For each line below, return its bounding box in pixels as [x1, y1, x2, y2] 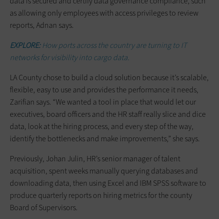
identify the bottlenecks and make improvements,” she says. [10, 133, 200, 144]
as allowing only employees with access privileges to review [10, 7, 198, 18]
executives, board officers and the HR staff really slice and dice [10, 109, 206, 119]
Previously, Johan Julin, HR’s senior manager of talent [10, 153, 180, 164]
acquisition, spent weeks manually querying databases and [10, 165, 198, 176]
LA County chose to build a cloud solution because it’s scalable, [10, 72, 209, 83]
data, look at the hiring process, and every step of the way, [10, 121, 194, 131]
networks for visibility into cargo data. [10, 52, 130, 63]
